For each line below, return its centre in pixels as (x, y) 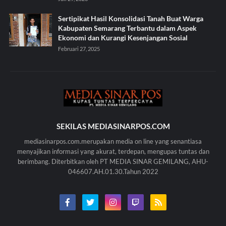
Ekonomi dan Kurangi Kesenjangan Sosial (123, 38)
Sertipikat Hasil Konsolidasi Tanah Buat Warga (130, 18)
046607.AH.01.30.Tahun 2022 (113, 172)
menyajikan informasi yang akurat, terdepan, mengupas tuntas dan (113, 151)
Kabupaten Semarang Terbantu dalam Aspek (127, 28)
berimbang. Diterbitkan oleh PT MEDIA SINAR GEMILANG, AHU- (113, 161)
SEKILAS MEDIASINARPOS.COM (113, 126)
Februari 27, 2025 (79, 49)
